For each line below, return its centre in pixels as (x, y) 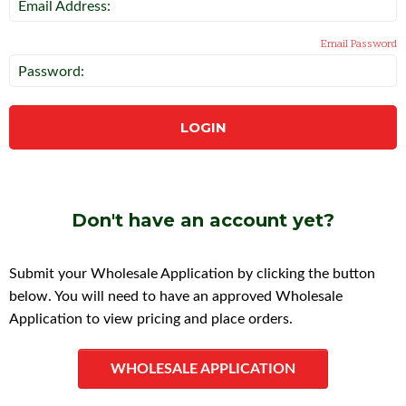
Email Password (359, 44)
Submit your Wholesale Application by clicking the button (192, 274)
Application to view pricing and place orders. (151, 319)
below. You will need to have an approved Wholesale (176, 296)
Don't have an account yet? (203, 220)
